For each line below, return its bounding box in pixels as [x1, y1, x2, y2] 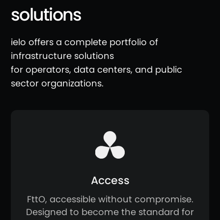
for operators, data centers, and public [11, 63, 182, 76]
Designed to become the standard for [26, 206, 194, 219]
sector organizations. [11, 77, 104, 90]
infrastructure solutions [11, 50, 114, 62]
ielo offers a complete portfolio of [11, 36, 158, 49]
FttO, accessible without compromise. [27, 193, 193, 206]
